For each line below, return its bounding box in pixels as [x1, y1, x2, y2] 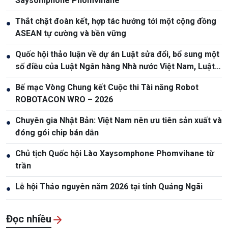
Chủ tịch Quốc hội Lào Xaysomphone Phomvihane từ [15, 149, 214, 159]
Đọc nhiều [6, 213, 51, 225]
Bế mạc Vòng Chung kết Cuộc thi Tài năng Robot [15, 82, 198, 93]
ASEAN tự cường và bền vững [15, 28, 126, 39]
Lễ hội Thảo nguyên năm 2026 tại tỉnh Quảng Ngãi [15, 182, 203, 192]
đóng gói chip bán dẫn [15, 128, 99, 138]
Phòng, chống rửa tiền [15, 74, 99, 84]
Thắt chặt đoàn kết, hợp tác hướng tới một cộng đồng [15, 16, 216, 26]
